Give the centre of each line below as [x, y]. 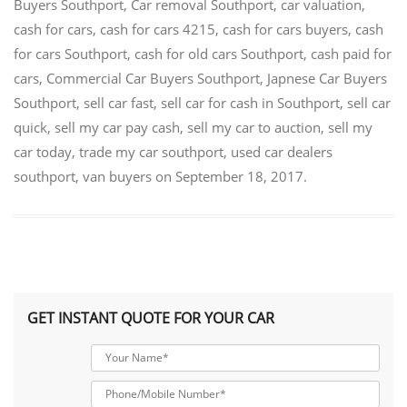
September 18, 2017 [239, 177]
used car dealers [282, 152]
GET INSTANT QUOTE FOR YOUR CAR [151, 318]
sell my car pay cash [117, 128]
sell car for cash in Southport [250, 103]
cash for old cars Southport [219, 54]
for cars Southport [70, 54]
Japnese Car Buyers [327, 79]
